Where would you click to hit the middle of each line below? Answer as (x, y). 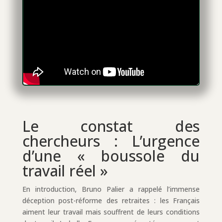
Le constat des (111, 126)
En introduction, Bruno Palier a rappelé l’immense (111, 189)
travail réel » (65, 170)
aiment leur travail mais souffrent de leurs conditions (111, 212)
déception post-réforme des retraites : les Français (111, 200)
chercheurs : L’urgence (111, 141)
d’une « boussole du (111, 156)
